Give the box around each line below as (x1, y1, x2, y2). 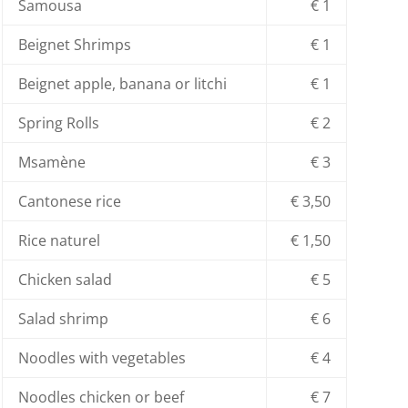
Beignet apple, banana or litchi (17, 74, 227, 95)
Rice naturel (17, 230, 100, 251)
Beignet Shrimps (17, 35, 131, 56)
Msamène (17, 152, 86, 173)
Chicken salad (17, 270, 112, 291)
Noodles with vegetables (17, 348, 186, 369)
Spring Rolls (17, 113, 99, 134)
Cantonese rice (17, 191, 121, 212)
